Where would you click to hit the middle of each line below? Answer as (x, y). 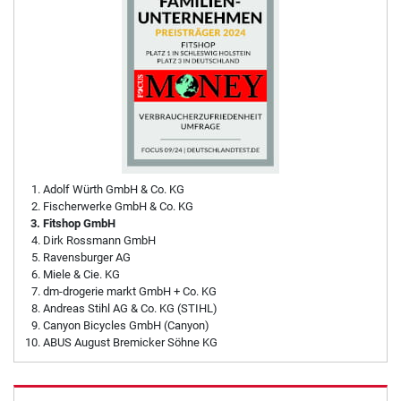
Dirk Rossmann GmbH (99, 240)
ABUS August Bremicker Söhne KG (130, 342)
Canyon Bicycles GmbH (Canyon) (126, 325)
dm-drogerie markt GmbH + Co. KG (130, 291)
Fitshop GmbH (79, 223)
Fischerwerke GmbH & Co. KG (118, 206)
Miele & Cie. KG (81, 274)
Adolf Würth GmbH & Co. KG (114, 189)
